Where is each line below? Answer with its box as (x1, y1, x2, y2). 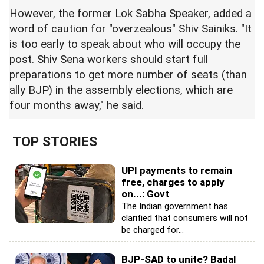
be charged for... (121, 225, 184, 235)
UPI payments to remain (121, 164, 232, 176)
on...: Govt (121, 188, 169, 200)
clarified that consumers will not (121, 213, 248, 223)
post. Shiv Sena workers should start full (9, 53, 208, 66)
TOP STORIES (12, 134, 97, 150)
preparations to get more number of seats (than (9, 68, 247, 81)
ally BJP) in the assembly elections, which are (9, 84, 233, 97)
